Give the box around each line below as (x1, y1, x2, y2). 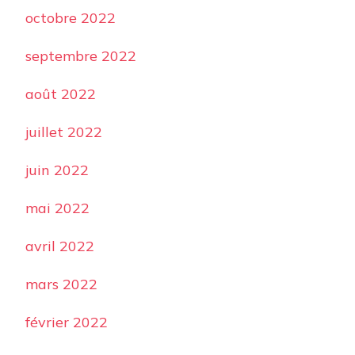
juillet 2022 (25, 123, 102, 142)
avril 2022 (25, 237, 94, 256)
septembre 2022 (25, 47, 136, 66)
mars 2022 (25, 275, 97, 294)
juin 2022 (25, 161, 89, 180)
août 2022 (25, 85, 96, 104)
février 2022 (25, 313, 108, 332)
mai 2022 (25, 199, 90, 218)
